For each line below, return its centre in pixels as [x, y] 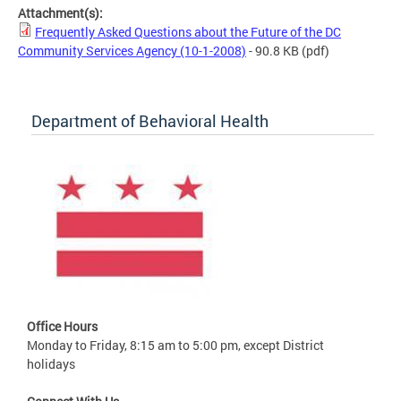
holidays [51, 363]
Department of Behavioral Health [150, 120]
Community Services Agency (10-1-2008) [132, 50]
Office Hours [62, 326]
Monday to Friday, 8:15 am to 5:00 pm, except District [175, 345]
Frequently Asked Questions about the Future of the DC [188, 31]
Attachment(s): [62, 13]
